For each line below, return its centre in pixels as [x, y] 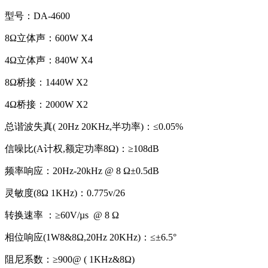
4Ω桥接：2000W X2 [46, 104]
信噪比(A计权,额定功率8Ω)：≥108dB [82, 148]
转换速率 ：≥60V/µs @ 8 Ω [62, 215]
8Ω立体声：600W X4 [49, 38]
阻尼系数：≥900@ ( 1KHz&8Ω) [70, 259]
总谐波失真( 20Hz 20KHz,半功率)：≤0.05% [94, 126]
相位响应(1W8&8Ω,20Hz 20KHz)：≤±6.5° [91, 237]
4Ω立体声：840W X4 [49, 60]
